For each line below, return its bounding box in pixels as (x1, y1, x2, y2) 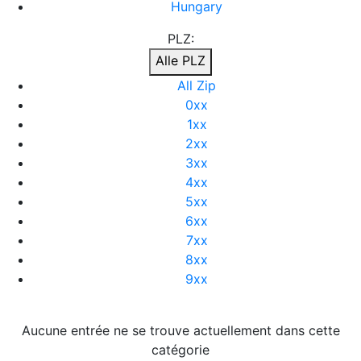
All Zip (177, 77, 216, 93)
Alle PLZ (156, 52, 205, 68)
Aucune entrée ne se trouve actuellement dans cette (21, 322, 340, 338)
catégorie (151, 342, 210, 358)
